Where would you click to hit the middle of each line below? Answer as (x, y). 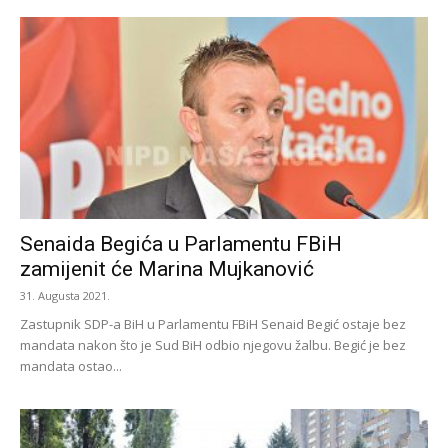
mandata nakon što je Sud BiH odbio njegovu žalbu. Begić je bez (213, 344)
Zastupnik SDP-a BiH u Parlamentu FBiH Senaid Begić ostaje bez (213, 323)
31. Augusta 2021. (65, 295)
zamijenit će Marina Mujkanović (167, 268)
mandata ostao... (71, 365)
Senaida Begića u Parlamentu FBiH (181, 243)
